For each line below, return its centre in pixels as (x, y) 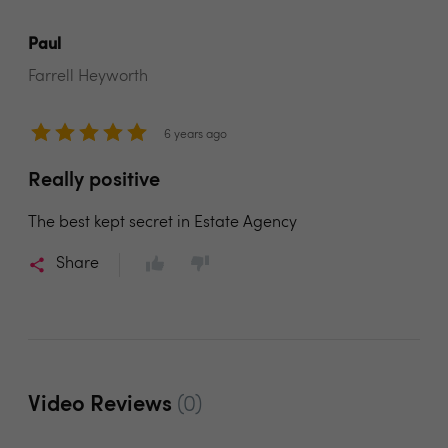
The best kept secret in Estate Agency (162, 223)
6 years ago (195, 135)
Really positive (94, 181)
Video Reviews (102, 405)
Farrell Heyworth (88, 77)
